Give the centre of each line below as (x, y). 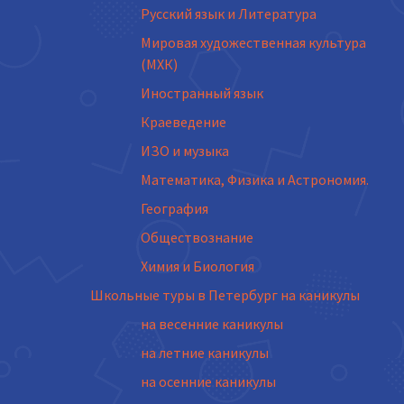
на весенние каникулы (212, 324)
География (174, 208)
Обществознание (197, 237)
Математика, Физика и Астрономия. (255, 179)
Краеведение (184, 122)
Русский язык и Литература (229, 14)
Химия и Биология (197, 266)
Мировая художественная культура (253, 42)
